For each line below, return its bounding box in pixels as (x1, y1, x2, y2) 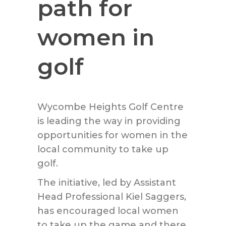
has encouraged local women (37, 205, 179, 216)
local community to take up (37, 144, 168, 155)
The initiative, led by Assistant (37, 177, 176, 188)
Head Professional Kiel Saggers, (37, 191, 186, 202)
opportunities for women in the (37, 130, 188, 141)
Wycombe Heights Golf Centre (37, 101, 184, 112)
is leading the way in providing (37, 116, 181, 127)
